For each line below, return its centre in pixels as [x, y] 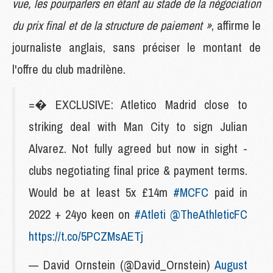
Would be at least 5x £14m [101, 192]
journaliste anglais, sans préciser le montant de [136, 47]
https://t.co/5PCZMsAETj [86, 236]
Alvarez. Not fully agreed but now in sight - [138, 148]
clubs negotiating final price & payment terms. [138, 170]
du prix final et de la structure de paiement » [112, 25]
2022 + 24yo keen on [81, 214]
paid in [228, 192]
